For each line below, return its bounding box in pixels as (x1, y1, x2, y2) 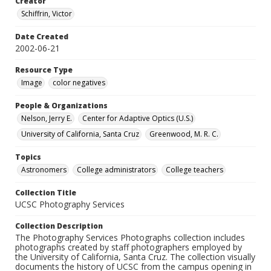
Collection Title (15, 188, 76, 198)
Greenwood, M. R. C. (149, 129, 218, 140)
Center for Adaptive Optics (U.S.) (82, 113, 193, 124)
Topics (15, 152, 41, 163)
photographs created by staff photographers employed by (15, 241, 242, 253)
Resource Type (15, 65, 73, 76)
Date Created (15, 31, 68, 42)
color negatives (53, 77, 105, 88)
